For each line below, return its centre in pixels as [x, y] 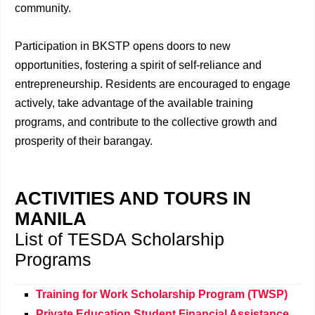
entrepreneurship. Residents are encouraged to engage [153, 84]
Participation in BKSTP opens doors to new [123, 46]
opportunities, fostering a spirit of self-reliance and [138, 65]
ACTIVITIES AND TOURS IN [133, 198]
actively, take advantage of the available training [134, 103]
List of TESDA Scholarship [120, 239]
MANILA [51, 219]
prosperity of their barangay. [84, 141]
